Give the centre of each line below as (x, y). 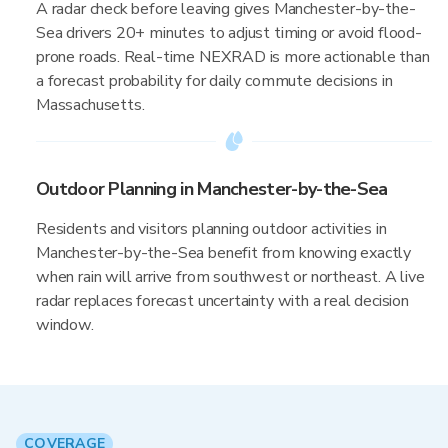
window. (65, 325)
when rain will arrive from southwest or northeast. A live (230, 277)
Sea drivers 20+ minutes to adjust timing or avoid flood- (229, 33)
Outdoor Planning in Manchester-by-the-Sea (212, 189)
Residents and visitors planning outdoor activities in (211, 229)
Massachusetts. (90, 105)
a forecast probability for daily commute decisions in (214, 81)
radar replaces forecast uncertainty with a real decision (222, 301)
